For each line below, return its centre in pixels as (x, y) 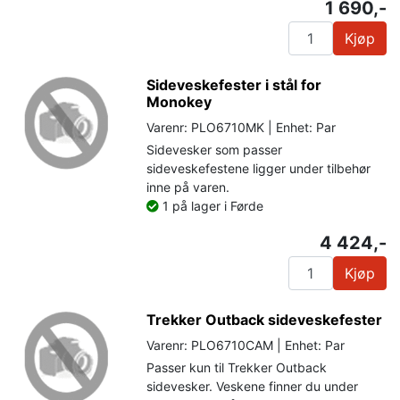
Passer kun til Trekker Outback (237, 367)
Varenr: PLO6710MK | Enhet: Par (242, 127)
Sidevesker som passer (215, 149)
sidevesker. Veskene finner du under (253, 386)
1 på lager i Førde (212, 205)
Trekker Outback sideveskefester (265, 319)
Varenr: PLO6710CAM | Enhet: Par (246, 345)
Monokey (179, 101)
